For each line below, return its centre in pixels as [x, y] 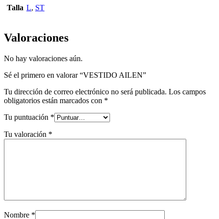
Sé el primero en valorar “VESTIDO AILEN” [75, 75]
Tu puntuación [27, 117]
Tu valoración [26, 134]
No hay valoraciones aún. [43, 58]
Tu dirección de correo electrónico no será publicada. [85, 91]
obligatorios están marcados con [54, 100]
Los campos [187, 91]
